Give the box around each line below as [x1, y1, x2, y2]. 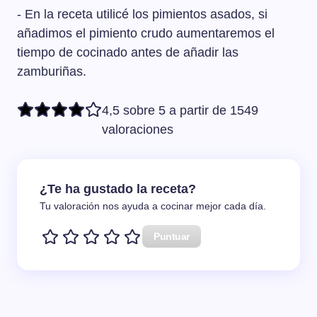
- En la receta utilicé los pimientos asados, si [17, 6, 267, 21]
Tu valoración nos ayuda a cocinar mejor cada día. [40, 200, 266, 212]
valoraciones [102, 122, 173, 137]
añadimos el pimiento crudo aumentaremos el [17, 25, 275, 40]
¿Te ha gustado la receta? [40, 181, 196, 196]
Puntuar [154, 230, 190, 242]
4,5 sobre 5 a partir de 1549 [102, 103, 258, 117]
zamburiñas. [17, 64, 86, 79]
